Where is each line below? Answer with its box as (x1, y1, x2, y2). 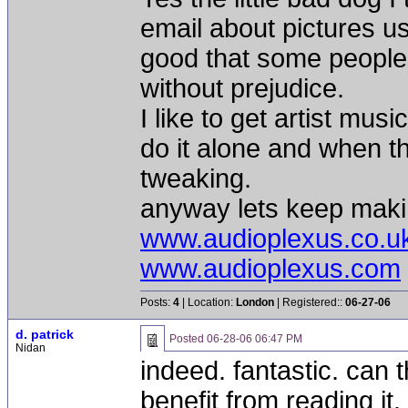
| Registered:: (274, 296, 345, 309)
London (236, 296, 274, 309)
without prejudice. (140, 74, 344, 103)
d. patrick (15, 327, 74, 342)
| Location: (179, 296, 236, 309)
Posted (169, 332, 207, 345)
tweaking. (140, 164, 251, 193)
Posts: (140, 296, 173, 309)
